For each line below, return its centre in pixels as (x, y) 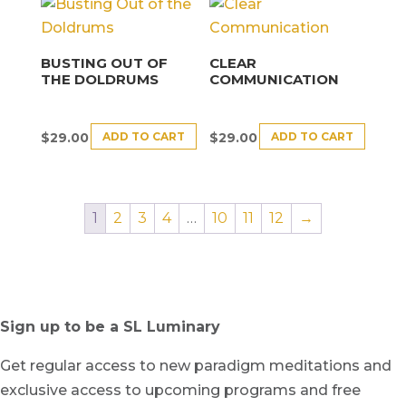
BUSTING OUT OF (104, 63)
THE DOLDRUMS (99, 79)
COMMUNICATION (275, 79)
